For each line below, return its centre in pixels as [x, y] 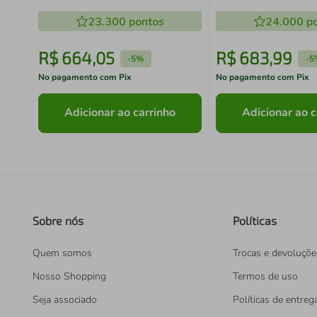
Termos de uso [265, 276]
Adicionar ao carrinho [120, 113]
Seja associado [65, 300]
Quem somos [62, 253]
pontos [145, 22]
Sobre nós [58, 220]
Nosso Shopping [69, 276]
